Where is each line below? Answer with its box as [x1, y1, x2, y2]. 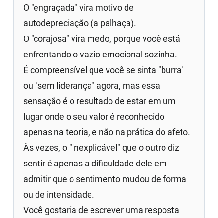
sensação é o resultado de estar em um [23, 95, 176, 106]
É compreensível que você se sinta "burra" [23, 64, 184, 75]
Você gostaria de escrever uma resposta [23, 204, 180, 215]
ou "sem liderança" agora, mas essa [23, 80, 161, 91]
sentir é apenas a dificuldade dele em [23, 158, 167, 168]
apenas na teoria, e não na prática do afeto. [23, 127, 191, 137]
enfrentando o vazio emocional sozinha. [23, 49, 178, 59]
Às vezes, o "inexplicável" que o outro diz [23, 142, 180, 153]
